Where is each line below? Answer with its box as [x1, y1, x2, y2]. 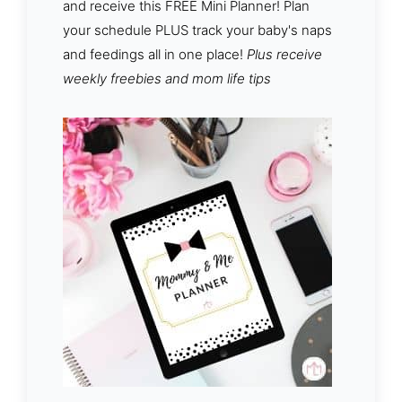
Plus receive [247, 45, 322, 63]
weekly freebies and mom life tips [63, 69, 271, 87]
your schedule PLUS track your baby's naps [63, 21, 332, 39]
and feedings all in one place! [63, 45, 247, 63]
